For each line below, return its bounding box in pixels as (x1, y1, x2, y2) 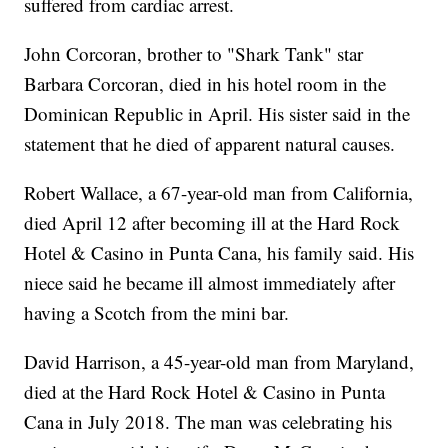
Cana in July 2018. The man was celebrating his (24, 409, 393, 435)
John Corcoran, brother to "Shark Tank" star (24, 41, 364, 67)
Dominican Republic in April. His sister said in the (24, 101, 411, 127)
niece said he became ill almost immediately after (24, 270, 396, 296)
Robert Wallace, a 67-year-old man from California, (24, 180, 414, 206)
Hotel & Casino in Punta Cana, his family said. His (24, 240, 415, 266)
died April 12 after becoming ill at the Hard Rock (24, 210, 401, 236)
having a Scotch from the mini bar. (24, 300, 290, 326)
